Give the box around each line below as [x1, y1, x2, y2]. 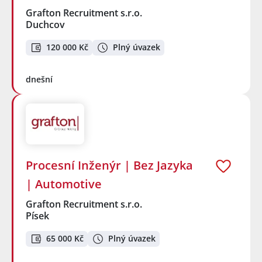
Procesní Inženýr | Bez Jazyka [26, 157, 193, 174]
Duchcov [26, 18, 65, 32]
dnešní [26, 73, 53, 85]
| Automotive [26, 176, 102, 192]
